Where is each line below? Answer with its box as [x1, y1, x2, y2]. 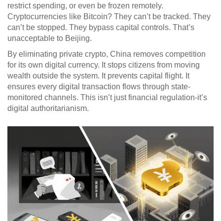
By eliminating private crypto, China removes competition [7, 50, 206, 59]
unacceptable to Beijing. [7, 34, 92, 43]
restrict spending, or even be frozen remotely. [7, 1, 163, 10]
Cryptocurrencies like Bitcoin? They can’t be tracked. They [7, 12, 211, 21]
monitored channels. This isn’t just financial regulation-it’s [7, 93, 207, 102]
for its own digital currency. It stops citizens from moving [7, 61, 200, 70]
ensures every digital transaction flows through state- [7, 82, 190, 91]
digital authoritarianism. [7, 104, 89, 113]
